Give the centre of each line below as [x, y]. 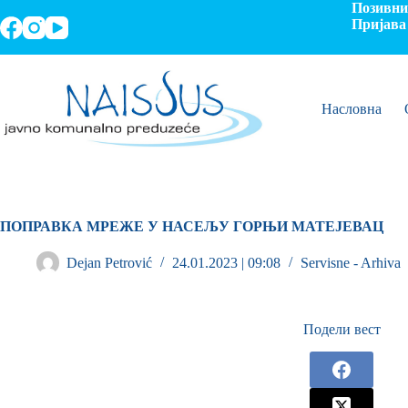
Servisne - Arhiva [351, 263]
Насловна [351, 109]
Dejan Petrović [109, 263]
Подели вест [342, 329]
